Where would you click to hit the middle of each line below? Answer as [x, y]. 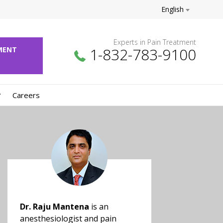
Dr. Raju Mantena [55, 207]
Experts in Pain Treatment [155, 42]
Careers [26, 95]
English [173, 9]
